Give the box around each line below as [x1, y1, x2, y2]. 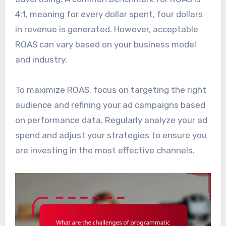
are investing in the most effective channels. [15, 145, 195, 155]
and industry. [15, 54, 67, 65]
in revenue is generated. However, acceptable [15, 24, 198, 34]
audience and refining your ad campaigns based [15, 99, 205, 110]
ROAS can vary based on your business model [15, 39, 196, 49]
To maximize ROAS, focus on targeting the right [15, 84, 206, 95]
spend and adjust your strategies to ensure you [15, 130, 207, 140]
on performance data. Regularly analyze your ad [15, 115, 207, 125]
